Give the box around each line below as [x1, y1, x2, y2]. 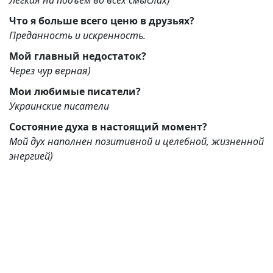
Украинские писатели [9, 99, 109, 113]
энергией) [9, 149, 53, 163]
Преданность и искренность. [9, 29, 146, 43]
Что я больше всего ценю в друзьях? [38, 14, 194, 28]
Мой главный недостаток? [9, 49, 146, 63]
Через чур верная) [9, 64, 91, 78]
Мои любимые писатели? [9, 85, 141, 99]
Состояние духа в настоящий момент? [9, 120, 207, 134]
